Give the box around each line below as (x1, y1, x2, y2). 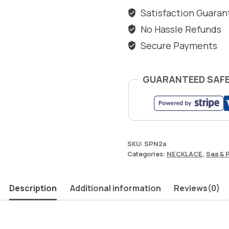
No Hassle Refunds (139, 23, 222, 35)
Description (9, 182, 57, 194)
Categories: (127, 150, 167, 158)
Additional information (70, 182, 161, 194)
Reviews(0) (174, 182, 220, 194)
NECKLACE (166, 150, 202, 158)
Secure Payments (139, 39, 218, 52)
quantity (127, 28, 165, 40)
